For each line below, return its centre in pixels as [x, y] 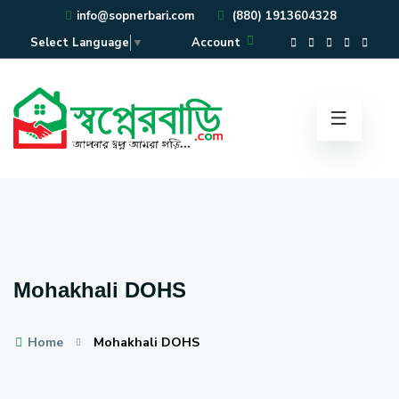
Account [216, 43]
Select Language [80, 43]
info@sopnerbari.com [135, 16]
